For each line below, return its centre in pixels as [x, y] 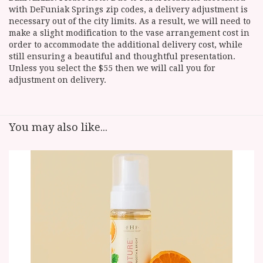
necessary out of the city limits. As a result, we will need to [130, 21]
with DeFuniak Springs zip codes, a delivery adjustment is [128, 10]
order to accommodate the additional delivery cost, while [126, 45]
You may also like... [58, 127]
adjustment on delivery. [58, 80]
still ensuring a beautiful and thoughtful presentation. [122, 57]
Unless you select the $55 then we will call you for [112, 68]
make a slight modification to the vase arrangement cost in [129, 33]
